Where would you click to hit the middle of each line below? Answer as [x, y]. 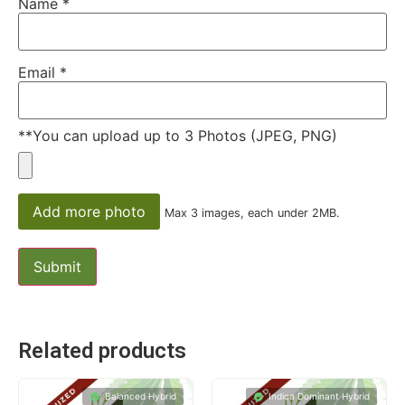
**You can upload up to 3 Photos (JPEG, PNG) [178, 136]
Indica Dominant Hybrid [319, 396]
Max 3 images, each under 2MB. [252, 213]
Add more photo [89, 212]
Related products [102, 351]
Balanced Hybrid [141, 396]
